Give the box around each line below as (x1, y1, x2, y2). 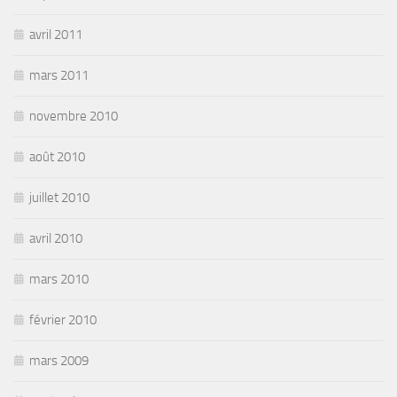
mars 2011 (29, 66, 89, 83)
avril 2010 (29, 230, 82, 246)
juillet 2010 (29, 189, 90, 206)
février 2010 (29, 311, 97, 328)
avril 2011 (29, 26, 82, 43)
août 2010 (29, 148, 85, 165)
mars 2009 (29, 352, 89, 369)
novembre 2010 (29, 107, 118, 124)
